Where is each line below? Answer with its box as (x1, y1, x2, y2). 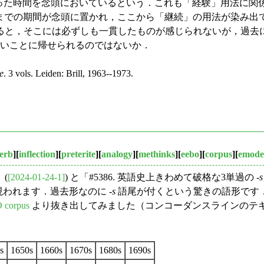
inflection (19, 148, 55, 159)
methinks (138, 148, 175, 159)
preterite (61, 148, 95, 159)
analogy (101, 148, 133, 159)
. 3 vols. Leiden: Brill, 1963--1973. (4, 68, 133, 78)
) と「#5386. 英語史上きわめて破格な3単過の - (65, 171, 259, 182)
